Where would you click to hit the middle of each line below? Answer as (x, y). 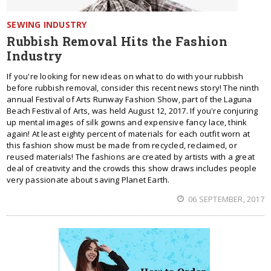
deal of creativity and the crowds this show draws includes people (132, 168)
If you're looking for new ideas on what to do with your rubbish (125, 76)
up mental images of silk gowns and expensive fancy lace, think (127, 122)
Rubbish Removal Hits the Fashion (117, 41)
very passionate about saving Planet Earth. (88, 180)
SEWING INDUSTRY (47, 24)
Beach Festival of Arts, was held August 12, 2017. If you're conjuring (132, 111)
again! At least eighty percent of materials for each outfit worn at (129, 134)
